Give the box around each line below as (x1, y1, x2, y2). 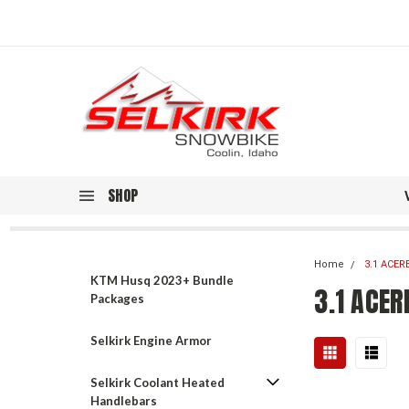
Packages (90, 291, 144, 306)
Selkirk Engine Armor (90, 333, 212, 348)
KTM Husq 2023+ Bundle (90, 273, 234, 288)
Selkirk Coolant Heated (90, 375, 225, 390)
